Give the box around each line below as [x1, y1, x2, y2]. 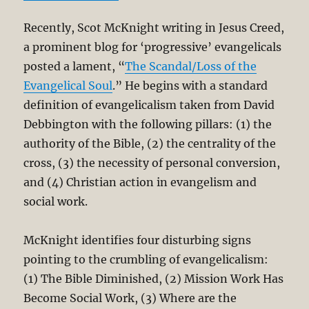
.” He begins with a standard [112, 78, 268, 92]
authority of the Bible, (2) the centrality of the [23, 136, 277, 150]
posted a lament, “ [23, 59, 126, 73]
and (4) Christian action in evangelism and [23, 175, 257, 189]
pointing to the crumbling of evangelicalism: [23, 252, 269, 266]
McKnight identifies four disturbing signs [23, 232, 252, 247]
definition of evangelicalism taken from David [23, 97, 275, 112]
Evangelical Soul [23, 78, 113, 92]
